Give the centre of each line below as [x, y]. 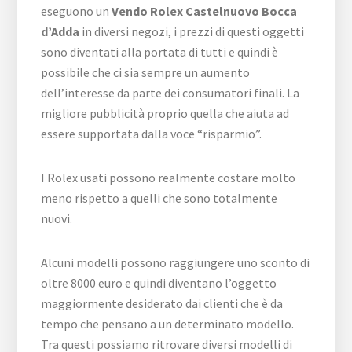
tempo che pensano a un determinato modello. [168, 323]
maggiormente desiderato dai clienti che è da [162, 303]
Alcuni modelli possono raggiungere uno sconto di [176, 262]
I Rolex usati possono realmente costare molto [169, 177]
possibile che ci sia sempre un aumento [146, 72]
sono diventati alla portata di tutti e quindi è [160, 51]
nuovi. [57, 218]
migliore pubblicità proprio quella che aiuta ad [165, 113]
